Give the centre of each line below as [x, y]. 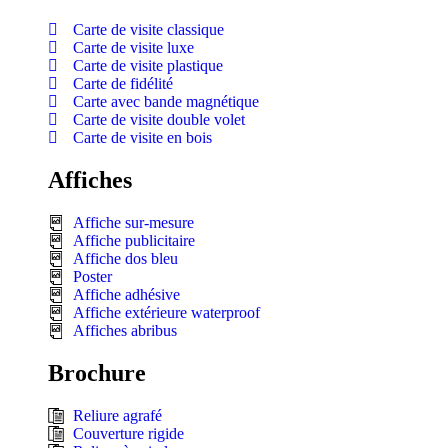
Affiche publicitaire [134, 241]
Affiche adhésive [126, 295]
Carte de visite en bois [142, 138]
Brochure [97, 373]
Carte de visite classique [148, 30]
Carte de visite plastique [148, 66]
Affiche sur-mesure [133, 223]
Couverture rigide [128, 434]
